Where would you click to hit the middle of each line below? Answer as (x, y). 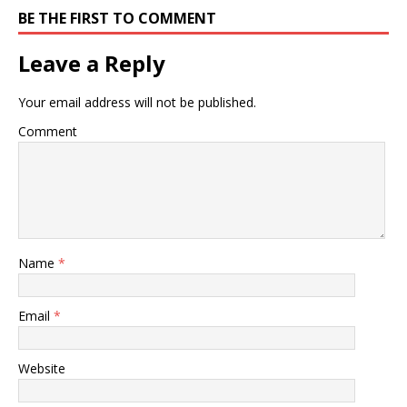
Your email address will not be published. (137, 102)
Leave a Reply (92, 63)
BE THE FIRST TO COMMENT (117, 18)
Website (42, 368)
